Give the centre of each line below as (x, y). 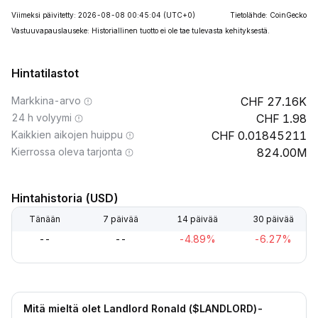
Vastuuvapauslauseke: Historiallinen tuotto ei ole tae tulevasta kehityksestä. (141, 31)
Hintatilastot (45, 73)
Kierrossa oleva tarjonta (67, 152)
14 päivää (197, 219)
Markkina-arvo (46, 100)
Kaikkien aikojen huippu (67, 135)
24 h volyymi (42, 117)
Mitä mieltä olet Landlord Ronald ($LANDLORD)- (143, 308)
